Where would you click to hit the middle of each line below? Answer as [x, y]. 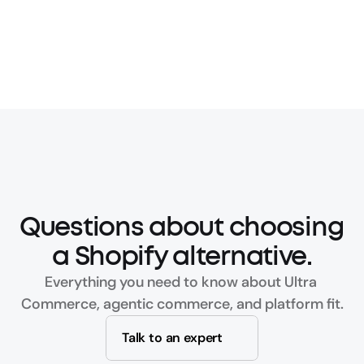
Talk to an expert [172, 338]
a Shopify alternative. [182, 257]
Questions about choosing [182, 227]
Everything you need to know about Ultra [180, 282]
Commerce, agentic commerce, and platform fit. [182, 304]
